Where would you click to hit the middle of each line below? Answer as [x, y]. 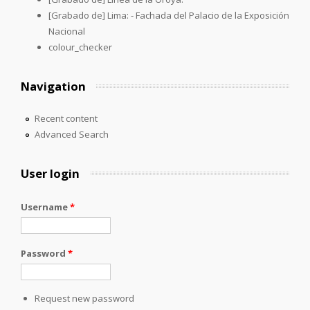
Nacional [67, 31]
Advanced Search [71, 134]
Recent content [66, 118]
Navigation [53, 86]
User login [50, 173]
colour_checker [80, 47]
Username [45, 207]
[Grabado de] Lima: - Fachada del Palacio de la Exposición [169, 15]
